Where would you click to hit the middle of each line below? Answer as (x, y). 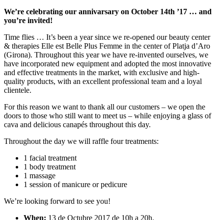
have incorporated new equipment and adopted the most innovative (108, 63)
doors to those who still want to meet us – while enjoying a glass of (108, 115)
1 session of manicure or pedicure (75, 184)
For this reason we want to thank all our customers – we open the (105, 107)
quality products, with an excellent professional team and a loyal (103, 81)
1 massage (40, 175)
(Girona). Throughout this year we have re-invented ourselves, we (106, 55)
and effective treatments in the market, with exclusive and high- (102, 72)
